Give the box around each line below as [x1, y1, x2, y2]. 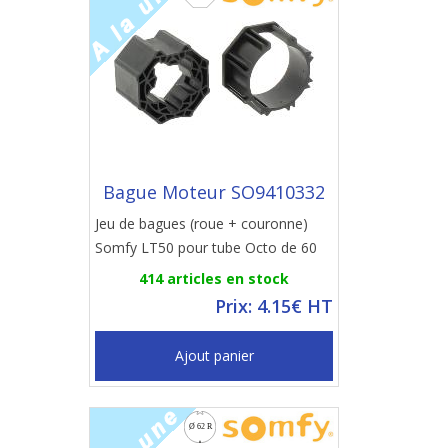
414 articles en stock [139, 269, 289, 288]
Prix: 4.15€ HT [215, 294, 333, 318]
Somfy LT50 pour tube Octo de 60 [95, 238, 317, 257]
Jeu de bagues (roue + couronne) [95, 214, 308, 233]
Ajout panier [174, 346, 254, 365]
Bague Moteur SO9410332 [103, 180, 325, 204]
